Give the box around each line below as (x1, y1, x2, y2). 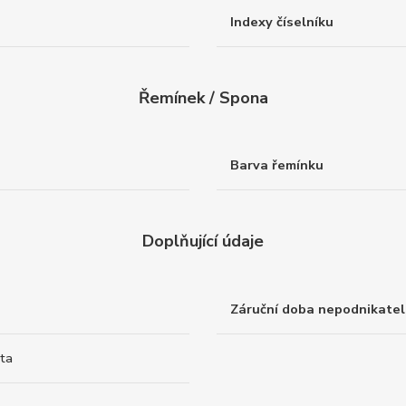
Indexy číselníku (230, 12, 333, 31)
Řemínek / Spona (138, 86, 268, 109)
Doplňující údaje (142, 230, 264, 253)
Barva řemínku (230, 156, 324, 175)
